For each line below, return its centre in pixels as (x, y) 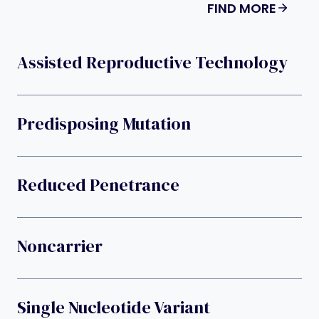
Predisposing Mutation (104, 124)
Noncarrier (60, 246)
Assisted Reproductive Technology (152, 63)
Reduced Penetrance (98, 185)
